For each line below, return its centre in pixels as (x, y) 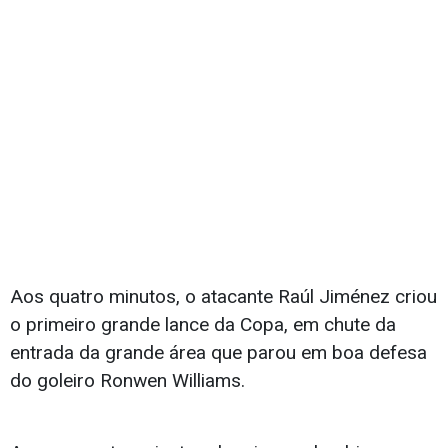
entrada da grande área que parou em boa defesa (218, 353)
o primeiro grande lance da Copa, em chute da (203, 325)
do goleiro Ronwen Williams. (127, 381)
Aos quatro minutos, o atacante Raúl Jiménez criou (223, 297)
